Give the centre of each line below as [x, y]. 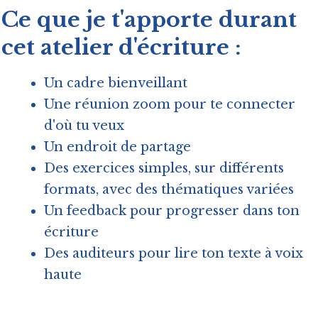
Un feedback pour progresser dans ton [172, 211]
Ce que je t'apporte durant [149, 20]
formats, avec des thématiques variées [169, 190]
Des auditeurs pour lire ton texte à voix [174, 254]
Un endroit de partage [117, 147]
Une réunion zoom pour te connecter [170, 105]
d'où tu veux [84, 126]
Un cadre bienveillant [116, 83]
